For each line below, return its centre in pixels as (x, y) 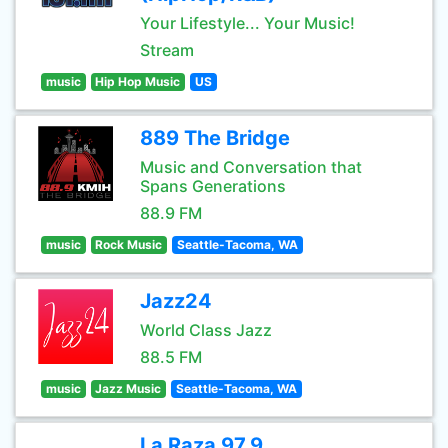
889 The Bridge (215, 138)
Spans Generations (213, 186)
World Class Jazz (206, 330)
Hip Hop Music (138, 81)
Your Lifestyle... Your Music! (247, 23)
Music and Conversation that (251, 167)
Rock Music (129, 244)
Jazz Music (128, 388)
